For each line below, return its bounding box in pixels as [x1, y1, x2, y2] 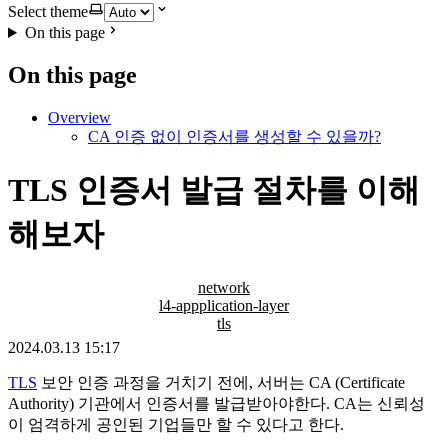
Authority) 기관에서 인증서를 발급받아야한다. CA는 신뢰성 [8, 394, 425, 412]
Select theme [8, 3, 88, 20]
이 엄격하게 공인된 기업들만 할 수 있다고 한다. [8, 415, 344, 433]
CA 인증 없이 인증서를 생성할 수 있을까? [88, 127, 381, 145]
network [198, 278, 250, 296]
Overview [48, 108, 111, 126]
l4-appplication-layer [159, 296, 289, 314]
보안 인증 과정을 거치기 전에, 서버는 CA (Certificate [37, 373, 405, 391]
